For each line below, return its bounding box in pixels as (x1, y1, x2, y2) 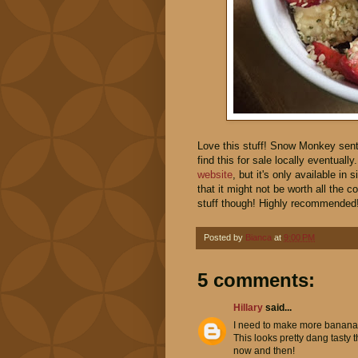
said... (263, 302, 292, 314)
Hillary (233, 302, 263, 314)
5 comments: (197, 269, 315, 292)
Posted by (204, 233, 245, 243)
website (197, 169, 233, 181)
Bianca (245, 233, 272, 243)
